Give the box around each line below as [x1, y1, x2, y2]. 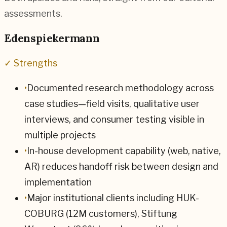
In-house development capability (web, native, [27, 145, 221, 156]
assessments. [4, 8, 62, 19]
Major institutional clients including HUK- [27, 192, 199, 203]
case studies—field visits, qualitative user [24, 98, 200, 109]
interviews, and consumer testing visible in [24, 113, 204, 125]
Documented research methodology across [27, 82, 214, 93]
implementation [24, 176, 92, 187]
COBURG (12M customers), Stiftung [24, 208, 177, 219]
